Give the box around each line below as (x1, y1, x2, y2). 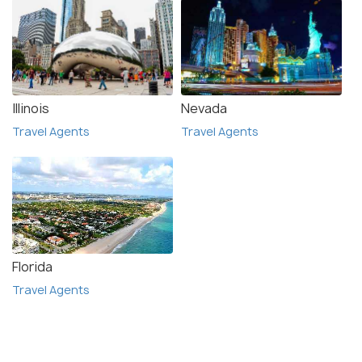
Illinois (12, 99, 49, 117)
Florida (12, 257, 53, 276)
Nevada (181, 99, 227, 117)
